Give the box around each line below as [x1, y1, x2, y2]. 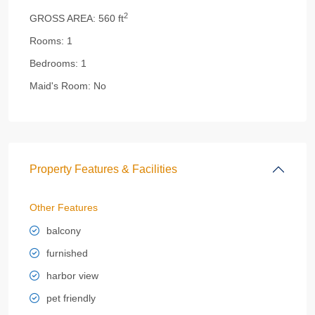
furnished [46, 247, 88, 259]
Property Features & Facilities [30, 163, 177, 175]
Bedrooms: [30, 58, 78, 69]
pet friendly [46, 292, 96, 304]
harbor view [46, 270, 98, 281]
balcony [46, 225, 81, 236]
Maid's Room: [30, 80, 91, 91]
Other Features [30, 202, 98, 213]
